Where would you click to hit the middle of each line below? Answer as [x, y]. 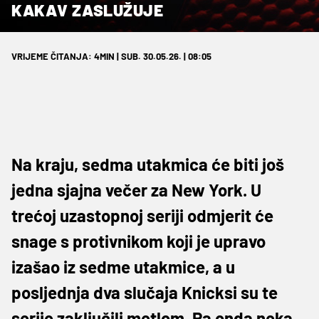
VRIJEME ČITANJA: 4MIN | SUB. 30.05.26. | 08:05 [111, 56]
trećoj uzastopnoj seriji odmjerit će [142, 215]
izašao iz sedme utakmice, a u [123, 266]
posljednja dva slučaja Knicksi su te [145, 292]
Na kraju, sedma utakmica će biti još [148, 164]
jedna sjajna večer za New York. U [136, 189]
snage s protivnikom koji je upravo [138, 241]
